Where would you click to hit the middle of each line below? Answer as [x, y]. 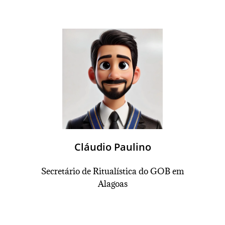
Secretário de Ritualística [90, 171]
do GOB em [161, 171]
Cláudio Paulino [113, 147]
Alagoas [113, 184]
